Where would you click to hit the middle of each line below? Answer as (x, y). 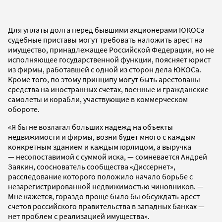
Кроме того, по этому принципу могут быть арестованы (104, 79)
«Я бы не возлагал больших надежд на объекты (90, 127)
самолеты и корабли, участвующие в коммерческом (98, 99)
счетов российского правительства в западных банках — (106, 206)
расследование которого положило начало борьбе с (100, 176)
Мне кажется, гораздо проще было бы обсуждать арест (104, 196)
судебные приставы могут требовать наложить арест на (105, 39)
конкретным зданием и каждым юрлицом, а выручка (100, 146)
